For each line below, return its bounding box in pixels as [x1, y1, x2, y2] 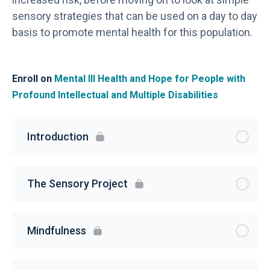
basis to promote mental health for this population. [12, 26, 253, 39]
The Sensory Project [27, 177, 128, 190]
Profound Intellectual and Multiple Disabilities [12, 89, 218, 101]
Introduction [27, 130, 89, 143]
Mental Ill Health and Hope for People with [54, 73, 245, 85]
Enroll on [12, 73, 54, 85]
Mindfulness [27, 224, 86, 237]
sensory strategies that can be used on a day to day [12, 10, 257, 23]
